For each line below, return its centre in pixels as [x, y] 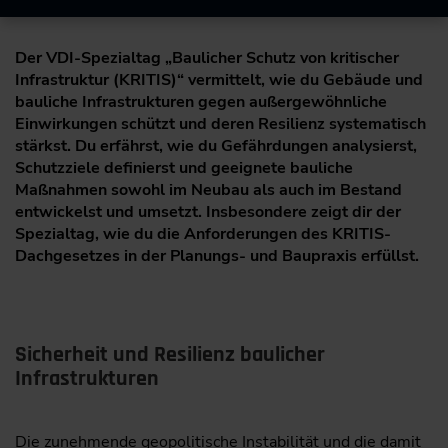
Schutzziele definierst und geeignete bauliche [184, 168]
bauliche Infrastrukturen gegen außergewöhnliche [201, 102]
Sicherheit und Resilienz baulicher [170, 355]
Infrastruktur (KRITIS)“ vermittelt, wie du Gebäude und [219, 80]
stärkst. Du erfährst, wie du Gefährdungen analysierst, [216, 146]
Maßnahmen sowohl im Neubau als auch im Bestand [208, 190]
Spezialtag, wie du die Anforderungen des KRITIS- [203, 234]
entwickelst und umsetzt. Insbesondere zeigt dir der [208, 212]
